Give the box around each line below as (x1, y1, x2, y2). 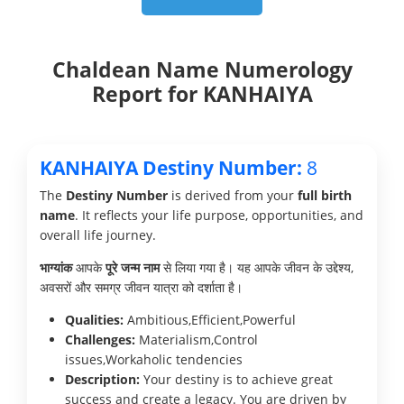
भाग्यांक (40, 258, 72, 276)
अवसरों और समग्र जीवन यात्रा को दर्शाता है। (40, 278, 243, 296)
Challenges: (65, 330, 135, 348)
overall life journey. (40, 225, 156, 243)
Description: (65, 370, 140, 388)
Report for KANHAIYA (91, 79, 313, 108)
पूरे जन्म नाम (106, 258, 160, 276)
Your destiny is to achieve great (140, 370, 333, 388)
